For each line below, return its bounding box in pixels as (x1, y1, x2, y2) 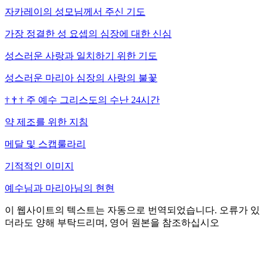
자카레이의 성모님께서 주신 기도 (5, 6, 145, 17)
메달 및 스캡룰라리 (5, 138, 86, 149)
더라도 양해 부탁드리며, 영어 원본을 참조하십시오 (5, 217, 219, 228)
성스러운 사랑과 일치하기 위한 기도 (5, 50, 157, 61)
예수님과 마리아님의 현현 (5, 182, 114, 193)
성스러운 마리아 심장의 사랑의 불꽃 (5, 72, 157, 83)
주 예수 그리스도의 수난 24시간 (26, 94, 160, 105)
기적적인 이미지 (5, 160, 74, 171)
